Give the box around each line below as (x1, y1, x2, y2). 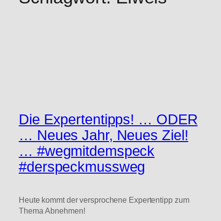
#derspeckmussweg (19, 158, 146, 175)
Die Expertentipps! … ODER (19, 111, 198, 127)
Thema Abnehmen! (19, 206, 85, 215)
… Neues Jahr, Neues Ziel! (19, 127, 188, 143)
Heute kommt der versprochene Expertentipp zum (19, 195, 189, 204)
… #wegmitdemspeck (19, 143, 155, 159)
